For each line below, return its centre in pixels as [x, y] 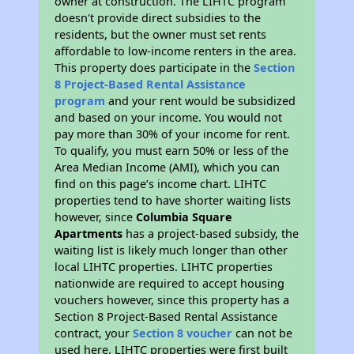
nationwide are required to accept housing [170, 283]
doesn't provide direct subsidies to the [158, 18]
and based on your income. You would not [169, 117]
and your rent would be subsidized [201, 101]
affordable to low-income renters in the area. [176, 51]
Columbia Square [185, 217]
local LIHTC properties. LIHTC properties [164, 267]
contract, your [94, 333]
